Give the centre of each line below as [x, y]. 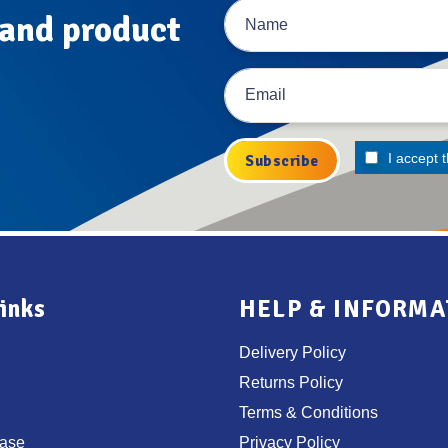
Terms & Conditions [308, 413]
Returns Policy [291, 383]
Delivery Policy [292, 353]
